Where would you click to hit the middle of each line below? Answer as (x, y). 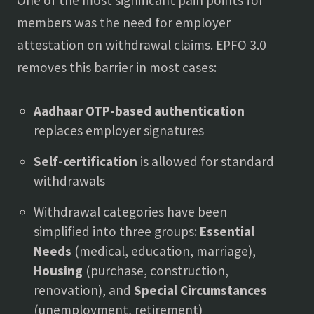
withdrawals (69, 181)
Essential (227, 231)
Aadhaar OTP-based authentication (139, 111)
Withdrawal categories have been (130, 212)
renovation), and (84, 290)
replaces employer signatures (119, 130)
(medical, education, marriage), (164, 251)
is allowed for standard (206, 161)
